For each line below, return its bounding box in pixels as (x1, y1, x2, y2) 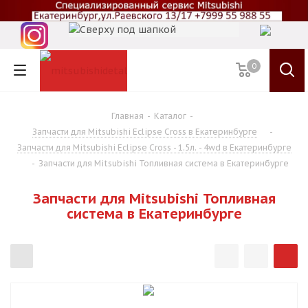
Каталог (154, 111, 186, 122)
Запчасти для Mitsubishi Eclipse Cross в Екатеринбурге (32, 126, 257, 137)
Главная (111, 111, 144, 122)
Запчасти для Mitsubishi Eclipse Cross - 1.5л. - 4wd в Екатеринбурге (16, 142, 291, 153)
